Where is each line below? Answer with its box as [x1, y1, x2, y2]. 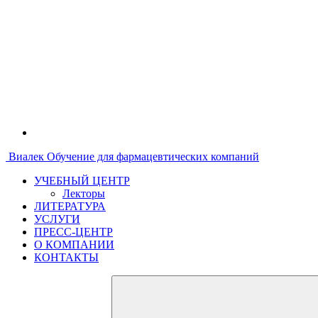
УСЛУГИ [34, 213, 80, 225]
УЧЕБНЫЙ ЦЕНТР [34, 175, 130, 187]
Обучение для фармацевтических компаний [47, 150, 259, 163]
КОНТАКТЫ [34, 251, 99, 263]
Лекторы [62, 187, 105, 199]
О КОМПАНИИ [34, 238, 114, 251]
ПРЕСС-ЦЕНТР [34, 226, 113, 238]
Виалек [9, 150, 44, 163]
